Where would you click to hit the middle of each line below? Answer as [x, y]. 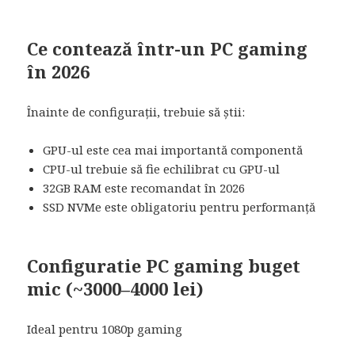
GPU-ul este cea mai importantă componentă [173, 149]
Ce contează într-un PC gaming [168, 48]
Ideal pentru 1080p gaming [105, 328]
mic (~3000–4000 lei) [116, 288]
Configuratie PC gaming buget [164, 265]
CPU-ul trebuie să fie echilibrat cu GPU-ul [162, 168]
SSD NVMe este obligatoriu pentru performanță [179, 206]
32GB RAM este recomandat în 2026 [144, 187]
